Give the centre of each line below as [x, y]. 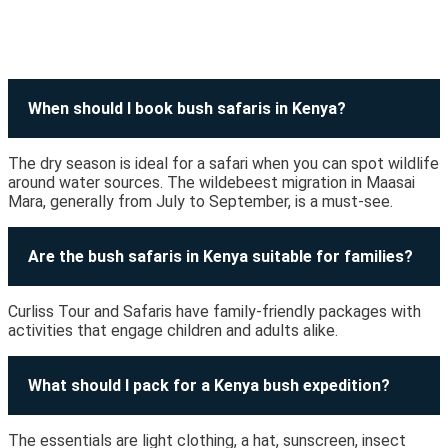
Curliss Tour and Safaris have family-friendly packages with [214, 312]
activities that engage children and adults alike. [173, 331]
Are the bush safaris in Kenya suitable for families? [220, 257]
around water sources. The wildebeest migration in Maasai [211, 183]
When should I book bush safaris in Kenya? [187, 109]
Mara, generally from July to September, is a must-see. [200, 202]
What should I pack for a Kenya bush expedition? [209, 386]
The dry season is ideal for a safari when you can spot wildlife [223, 164]
